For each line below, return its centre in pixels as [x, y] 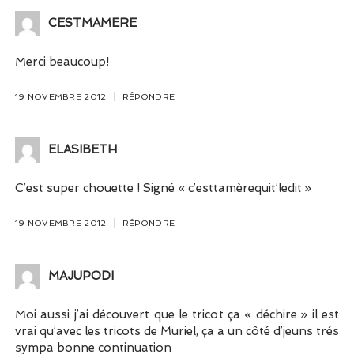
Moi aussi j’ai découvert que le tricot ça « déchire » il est [177, 315]
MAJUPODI [81, 276]
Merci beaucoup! [62, 61]
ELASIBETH [82, 150]
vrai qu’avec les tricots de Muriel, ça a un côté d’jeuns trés [177, 331]
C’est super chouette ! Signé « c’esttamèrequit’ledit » [163, 188]
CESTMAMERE [92, 23]
